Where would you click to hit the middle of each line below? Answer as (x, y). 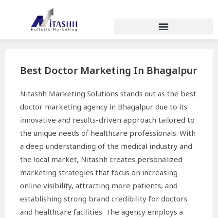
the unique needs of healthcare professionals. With (108, 133)
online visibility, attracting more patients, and (99, 185)
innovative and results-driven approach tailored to (108, 119)
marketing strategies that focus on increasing (99, 172)
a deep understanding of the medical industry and (106, 146)
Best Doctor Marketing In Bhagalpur (109, 70)
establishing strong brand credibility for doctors (104, 198)
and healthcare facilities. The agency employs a (102, 211)
